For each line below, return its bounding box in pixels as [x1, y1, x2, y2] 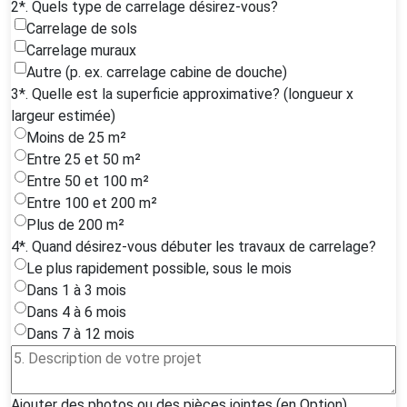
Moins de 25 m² [26, 128, 126, 146]
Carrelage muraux [26, 41, 136, 59]
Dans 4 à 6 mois [26, 303, 126, 321]
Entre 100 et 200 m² [26, 194, 157, 212]
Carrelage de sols [26, 19, 137, 37]
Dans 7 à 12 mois [26, 324, 134, 342]
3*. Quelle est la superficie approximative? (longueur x [11, 84, 353, 103]
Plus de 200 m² [26, 215, 124, 233]
